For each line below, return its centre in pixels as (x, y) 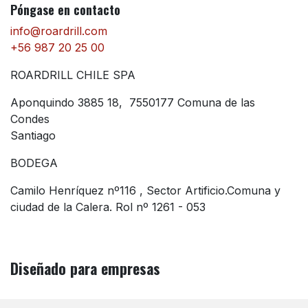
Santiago (33, 136)
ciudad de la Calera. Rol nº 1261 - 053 (108, 207)
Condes (32, 119)
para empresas (113, 268)
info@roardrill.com (59, 31)
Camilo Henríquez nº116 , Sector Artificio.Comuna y (145, 191)
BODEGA (34, 163)
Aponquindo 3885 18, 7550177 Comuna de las (133, 103)
